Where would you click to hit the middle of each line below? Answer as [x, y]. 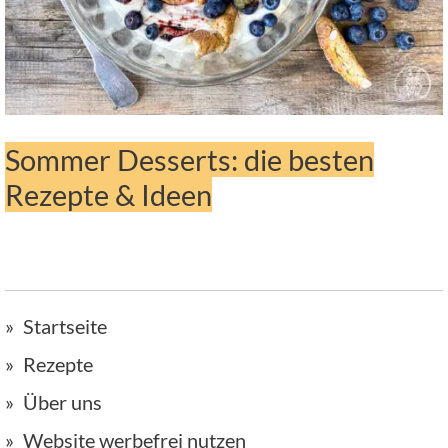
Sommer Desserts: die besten [189, 160]
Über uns [62, 402]
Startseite [65, 326]
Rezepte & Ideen [108, 195]
